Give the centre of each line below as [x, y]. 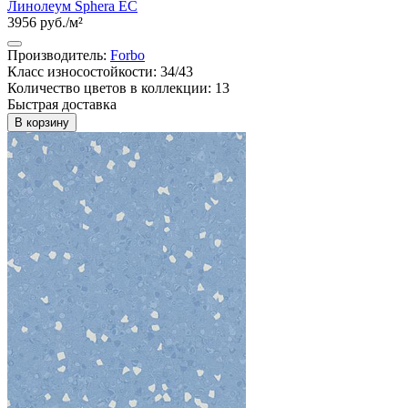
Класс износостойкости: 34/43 [100, 71]
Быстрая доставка [62, 104]
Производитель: [59, 55]
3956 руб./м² [45, 22]
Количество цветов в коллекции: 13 [118, 87]
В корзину [42, 122]
